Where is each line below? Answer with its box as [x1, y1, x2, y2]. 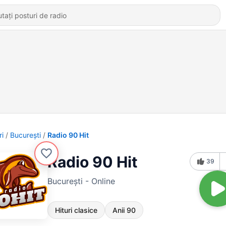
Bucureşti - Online [47, 176, 115, 186]
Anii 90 [112, 206, 136, 214]
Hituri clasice [55, 206, 97, 214]
